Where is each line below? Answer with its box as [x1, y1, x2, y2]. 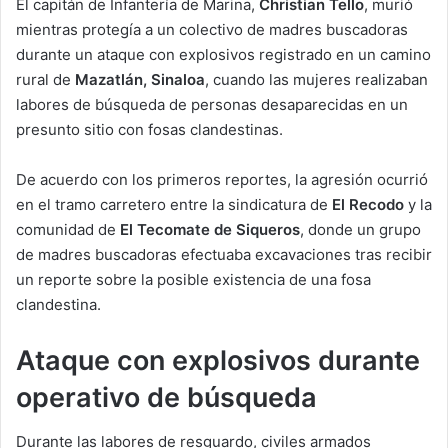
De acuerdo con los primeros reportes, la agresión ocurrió [16, 169, 428, 189]
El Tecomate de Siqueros [120, 219, 300, 239]
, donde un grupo [300, 219, 421, 239]
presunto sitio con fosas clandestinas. [16, 119, 283, 139]
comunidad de [16, 219, 120, 239]
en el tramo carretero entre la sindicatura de [16, 194, 332, 214]
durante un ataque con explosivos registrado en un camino [16, 44, 431, 64]
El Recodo [332, 194, 404, 214]
